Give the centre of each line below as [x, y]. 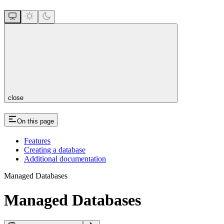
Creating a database [55, 149]
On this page [35, 121]
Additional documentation [65, 158]
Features [37, 140]
